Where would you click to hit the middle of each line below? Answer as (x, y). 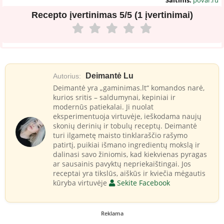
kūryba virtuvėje (81, 182)
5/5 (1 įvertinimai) (156, 15)
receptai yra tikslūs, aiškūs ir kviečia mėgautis (129, 173)
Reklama (112, 213)
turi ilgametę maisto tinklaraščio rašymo (120, 135)
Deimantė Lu (109, 75)
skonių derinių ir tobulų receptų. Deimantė (125, 125)
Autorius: (67, 76)
